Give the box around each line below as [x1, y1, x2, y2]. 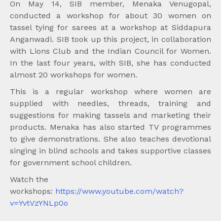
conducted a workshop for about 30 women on [10, 11, 211, 21]
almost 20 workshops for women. [10, 70, 137, 80]
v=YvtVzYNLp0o [10, 198, 68, 208]
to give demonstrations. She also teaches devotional [10, 134, 211, 144]
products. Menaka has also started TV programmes [10, 122, 211, 132]
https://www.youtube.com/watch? [53, 186, 184, 196]
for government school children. [10, 158, 132, 168]
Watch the [10, 175, 48, 184]
